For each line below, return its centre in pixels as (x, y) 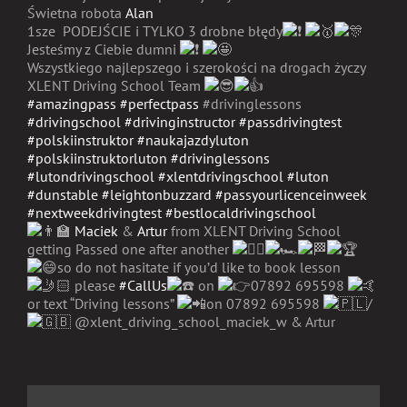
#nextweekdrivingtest (94, 213)
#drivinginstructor (180, 122)
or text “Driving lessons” (102, 304)
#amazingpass (72, 104)
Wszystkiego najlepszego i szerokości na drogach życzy (196, 68)
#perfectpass (159, 104)
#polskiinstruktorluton (97, 159)
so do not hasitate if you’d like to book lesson (199, 268)
